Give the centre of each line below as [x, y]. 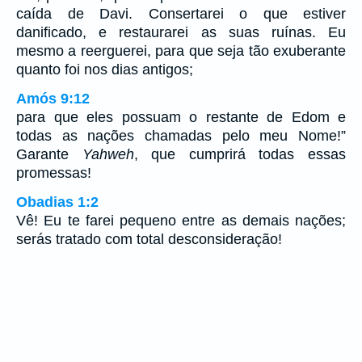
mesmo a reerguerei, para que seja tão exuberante [181, 51]
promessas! [54, 173]
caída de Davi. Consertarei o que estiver [181, 14]
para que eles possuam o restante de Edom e [181, 118]
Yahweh [108, 155]
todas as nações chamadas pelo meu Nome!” [181, 136]
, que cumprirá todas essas [240, 155]
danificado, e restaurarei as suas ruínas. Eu [181, 33]
